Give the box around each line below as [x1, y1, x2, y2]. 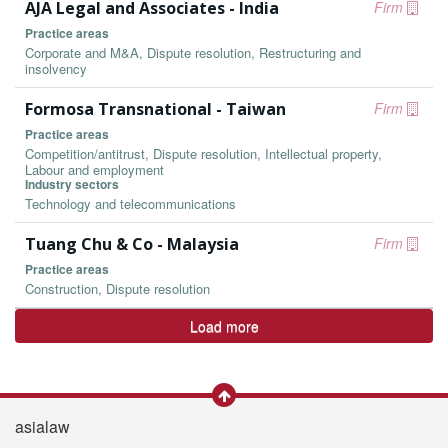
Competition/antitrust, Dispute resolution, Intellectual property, [25, 144, 382, 163]
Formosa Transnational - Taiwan [25, 98, 286, 120]
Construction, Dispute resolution [25, 279, 210, 298]
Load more [189, 316, 259, 336]
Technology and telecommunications [25, 194, 236, 213]
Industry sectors [25, 175, 119, 193]
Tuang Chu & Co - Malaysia [25, 233, 239, 255]
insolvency [25, 59, 87, 78]
